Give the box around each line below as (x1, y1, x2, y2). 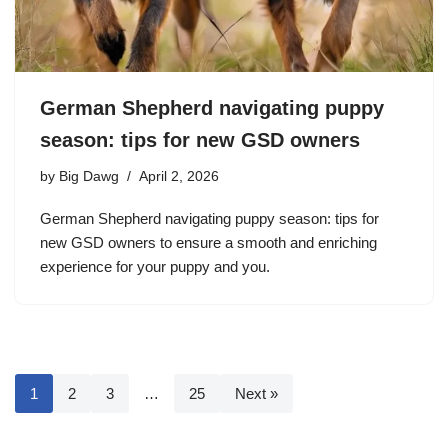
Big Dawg (59, 169, 119, 185)
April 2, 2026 (139, 169, 219, 185)
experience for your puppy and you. (40, 258, 270, 276)
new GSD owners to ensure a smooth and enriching (40, 234, 377, 252)
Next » (235, 385, 278, 403)
